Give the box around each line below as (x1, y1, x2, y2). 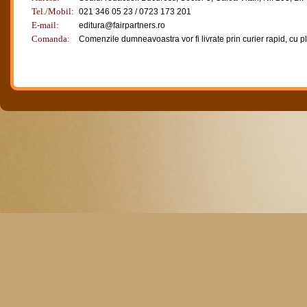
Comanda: (32, 34, 70, 44)
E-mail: (32, 20, 59, 30)
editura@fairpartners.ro (79, 21, 165, 30)
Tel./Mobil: (32, 6, 74, 16)
